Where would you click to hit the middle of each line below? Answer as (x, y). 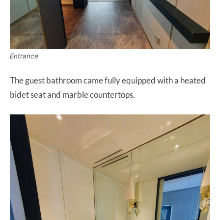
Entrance (24, 56)
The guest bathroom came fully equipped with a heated (108, 80)
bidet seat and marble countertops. (73, 94)
